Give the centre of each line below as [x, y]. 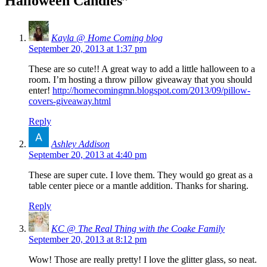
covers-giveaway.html [70, 101]
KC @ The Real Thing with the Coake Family [138, 228]
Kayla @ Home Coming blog [107, 38]
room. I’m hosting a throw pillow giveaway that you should [140, 79]
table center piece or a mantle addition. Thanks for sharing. [139, 185]
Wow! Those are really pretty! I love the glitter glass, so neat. [143, 259]
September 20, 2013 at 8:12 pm [88, 239]
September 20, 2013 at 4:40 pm [88, 154]
